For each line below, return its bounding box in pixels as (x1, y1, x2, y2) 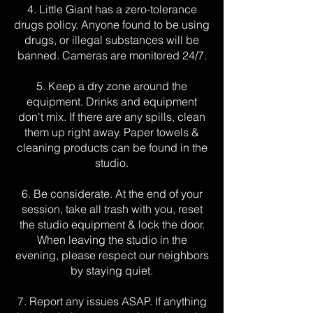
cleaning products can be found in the (16, 140, 208, 154)
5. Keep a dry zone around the (36, 79, 187, 93)
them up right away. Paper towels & (24, 125, 199, 139)
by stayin (71, 263, 115, 277)
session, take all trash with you (21, 202, 173, 216)
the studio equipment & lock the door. (19, 217, 205, 231)
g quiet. (115, 263, 153, 277)
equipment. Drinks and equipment (27, 94, 197, 108)
